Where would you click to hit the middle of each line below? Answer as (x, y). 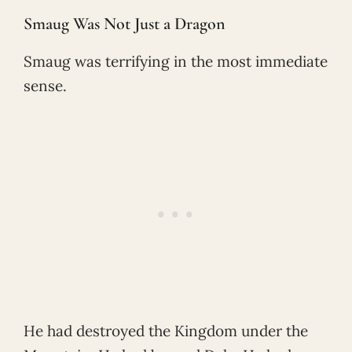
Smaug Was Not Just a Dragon (125, 23)
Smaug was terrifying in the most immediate (176, 61)
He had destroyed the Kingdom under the (166, 330)
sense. (45, 85)
